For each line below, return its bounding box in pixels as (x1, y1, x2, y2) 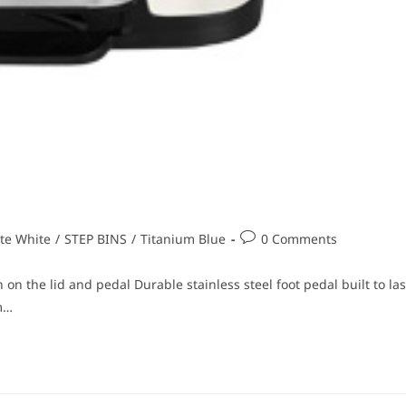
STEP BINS (64, 229, 127, 247)
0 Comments (261, 229, 337, 247)
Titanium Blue (140, 229, 226, 247)
